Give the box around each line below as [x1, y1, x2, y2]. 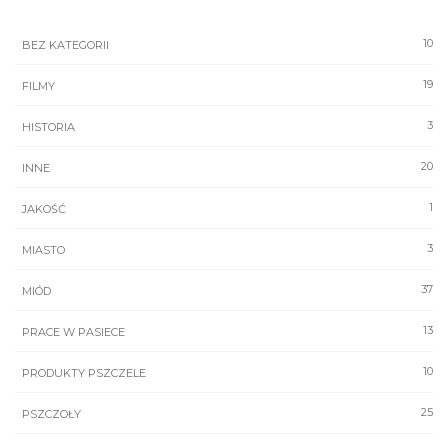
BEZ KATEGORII [22, 38, 109, 53]
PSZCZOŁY [22, 407, 81, 422]
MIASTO [22, 243, 65, 258]
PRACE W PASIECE [22, 325, 125, 340]
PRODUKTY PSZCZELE [22, 366, 146, 381]
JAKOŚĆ [22, 202, 66, 217]
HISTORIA [22, 120, 75, 135]
